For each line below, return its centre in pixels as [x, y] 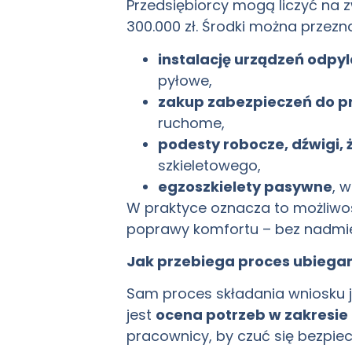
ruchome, [192, 123]
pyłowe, [185, 80]
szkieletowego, [210, 165]
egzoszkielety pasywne [246, 186]
